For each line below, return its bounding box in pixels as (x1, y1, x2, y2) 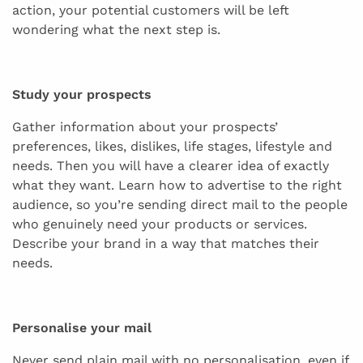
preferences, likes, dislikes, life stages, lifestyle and (12, 139, 332, 155)
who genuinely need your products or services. (12, 216, 307, 233)
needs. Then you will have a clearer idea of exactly (12, 158, 329, 174)
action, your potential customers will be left (12, 2, 289, 19)
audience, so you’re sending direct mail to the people (12, 197, 348, 213)
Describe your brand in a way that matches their (12, 236, 319, 252)
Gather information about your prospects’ (12, 119, 278, 135)
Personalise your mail (12, 320, 152, 336)
